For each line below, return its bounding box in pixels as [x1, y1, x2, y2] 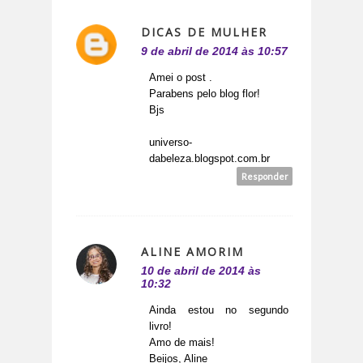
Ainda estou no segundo [149, 304, 288, 317]
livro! [149, 320, 172, 333]
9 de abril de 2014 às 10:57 [141, 45, 288, 58]
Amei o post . [149, 71, 212, 84]
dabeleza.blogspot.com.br [149, 152, 270, 165]
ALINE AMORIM [141, 244, 244, 260]
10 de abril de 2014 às [141, 264, 261, 278]
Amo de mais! [149, 336, 215, 349]
